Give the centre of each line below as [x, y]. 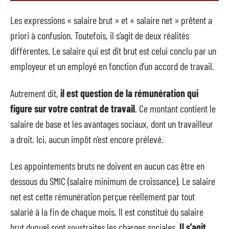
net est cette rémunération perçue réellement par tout [102, 197]
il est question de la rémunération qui [129, 93]
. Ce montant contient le [175, 108]
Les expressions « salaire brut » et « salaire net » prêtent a [111, 20]
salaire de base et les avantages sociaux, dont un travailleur [112, 123]
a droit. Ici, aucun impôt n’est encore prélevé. [87, 139]
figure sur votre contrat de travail [73, 108]
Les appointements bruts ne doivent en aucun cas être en [107, 166]
